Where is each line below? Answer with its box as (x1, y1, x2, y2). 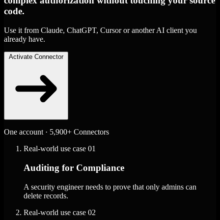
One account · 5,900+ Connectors (4, 128, 109, 137)
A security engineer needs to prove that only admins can (24, 182, 196, 191)
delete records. (24, 191, 68, 200)
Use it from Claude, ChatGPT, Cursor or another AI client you (4, 26, 197, 35)
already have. (4, 35, 45, 44)
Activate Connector (9, 53, 63, 61)
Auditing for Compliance (24, 162, 124, 173)
